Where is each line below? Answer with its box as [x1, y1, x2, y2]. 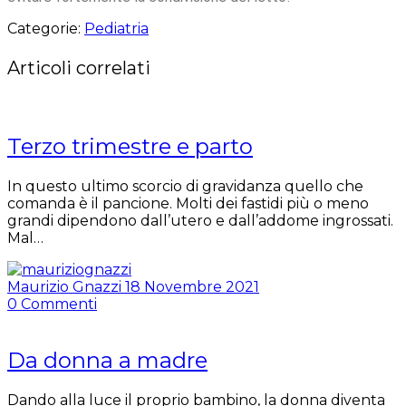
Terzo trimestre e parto [7, 132, 253, 159]
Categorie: [7, 20, 84, 37]
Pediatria [84, 20, 149, 37]
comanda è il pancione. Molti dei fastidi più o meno [7, 194, 369, 212]
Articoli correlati [7, 57, 150, 79]
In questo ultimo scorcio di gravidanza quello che [7, 177, 363, 195]
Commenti [21, 295, 97, 313]
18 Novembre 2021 [125, 277, 259, 295]
